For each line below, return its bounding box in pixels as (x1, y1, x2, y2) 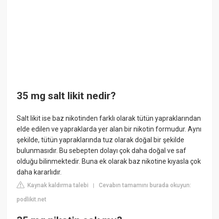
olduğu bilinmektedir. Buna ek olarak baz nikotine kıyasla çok (17, 157, 201, 165)
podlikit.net (17, 196, 47, 203)
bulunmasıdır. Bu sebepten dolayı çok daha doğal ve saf (17, 146, 187, 154)
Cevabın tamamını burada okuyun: (99, 181, 192, 189)
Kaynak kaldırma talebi (26, 181, 89, 189)
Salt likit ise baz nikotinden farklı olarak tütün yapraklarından (17, 114, 201, 122)
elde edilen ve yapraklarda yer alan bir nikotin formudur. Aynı (17, 125, 202, 133)
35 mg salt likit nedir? (17, 90, 116, 102)
